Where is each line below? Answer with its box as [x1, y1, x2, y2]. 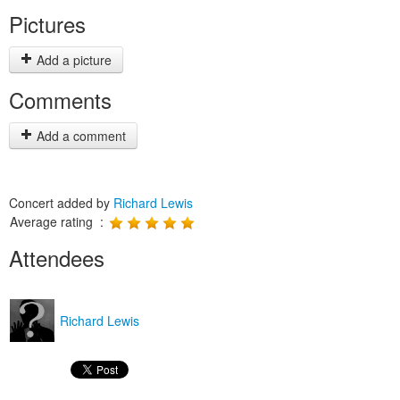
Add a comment [33, 127, 126, 145]
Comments [9, 84, 112, 115]
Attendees [9, 242, 104, 273]
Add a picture [33, 51, 112, 69]
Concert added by [9, 194, 113, 212]
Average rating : [10, 212, 107, 230]
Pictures [9, 8, 86, 39]
